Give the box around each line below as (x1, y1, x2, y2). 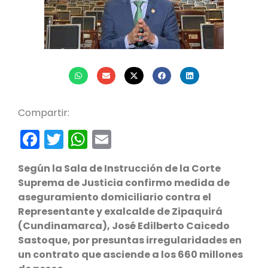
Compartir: (18, 106, 69, 120)
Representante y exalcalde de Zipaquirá (18, 205, 223, 219)
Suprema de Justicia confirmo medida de (18, 176, 230, 190)
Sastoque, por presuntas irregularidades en (18, 233, 242, 248)
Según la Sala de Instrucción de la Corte (18, 162, 221, 176)
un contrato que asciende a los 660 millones (18, 248, 243, 262)
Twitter (63, 126, 126, 153)
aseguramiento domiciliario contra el (18, 190, 211, 205)
